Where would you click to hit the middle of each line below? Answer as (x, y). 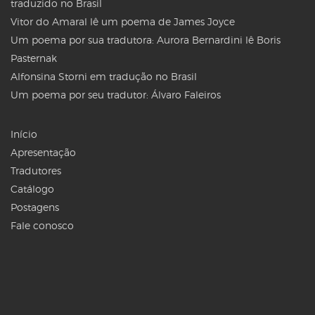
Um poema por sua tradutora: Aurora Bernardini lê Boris (146, 40)
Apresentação (43, 153)
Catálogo (32, 189)
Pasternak (34, 58)
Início (24, 134)
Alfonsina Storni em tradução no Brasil (104, 77)
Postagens (35, 207)
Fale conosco (42, 226)
